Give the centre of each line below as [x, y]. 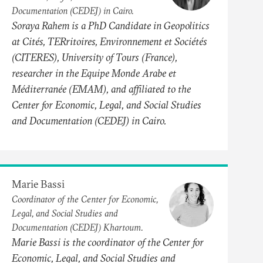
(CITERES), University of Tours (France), [95, 57]
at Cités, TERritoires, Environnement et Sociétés [109, 41]
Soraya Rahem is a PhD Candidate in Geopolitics [111, 25]
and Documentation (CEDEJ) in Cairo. [89, 120]
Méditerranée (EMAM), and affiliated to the [101, 89]
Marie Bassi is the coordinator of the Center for [108, 242]
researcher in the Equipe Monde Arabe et [94, 73]
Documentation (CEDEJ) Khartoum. [77, 227]
